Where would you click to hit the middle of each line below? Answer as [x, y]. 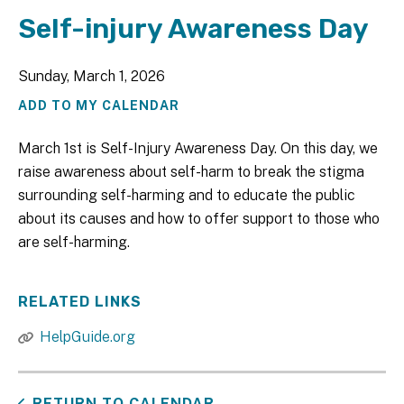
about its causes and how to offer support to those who [199, 219]
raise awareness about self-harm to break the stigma [191, 172]
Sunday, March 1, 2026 [92, 76]
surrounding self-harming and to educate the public [187, 195]
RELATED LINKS [80, 302]
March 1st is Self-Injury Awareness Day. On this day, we [198, 148]
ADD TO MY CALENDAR [99, 106]
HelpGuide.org [87, 337]
